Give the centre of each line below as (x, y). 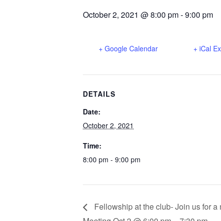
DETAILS (99, 93)
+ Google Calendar (128, 48)
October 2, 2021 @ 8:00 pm (131, 14)
